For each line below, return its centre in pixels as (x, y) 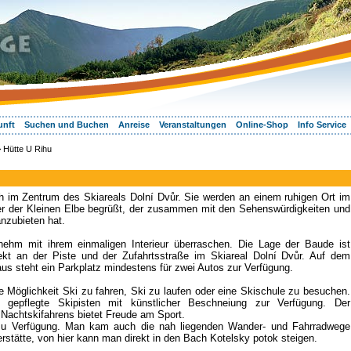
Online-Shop (262, 125)
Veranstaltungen (193, 125)
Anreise (134, 125)
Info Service (322, 125)
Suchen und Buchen (67, 125)
